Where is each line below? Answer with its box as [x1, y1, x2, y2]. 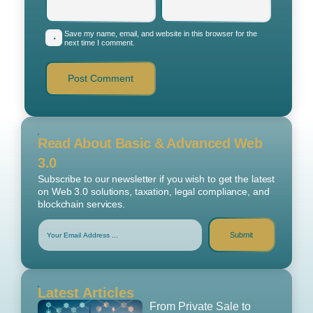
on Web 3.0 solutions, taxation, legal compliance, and [38, 186, 270, 198]
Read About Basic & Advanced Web [38, 136, 263, 152]
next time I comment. [64, 38, 135, 48]
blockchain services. [38, 198, 126, 210]
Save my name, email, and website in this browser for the [64, 29, 257, 38]
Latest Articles [38, 285, 134, 301]
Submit [230, 230, 254, 239]
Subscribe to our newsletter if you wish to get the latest [38, 173, 275, 185]
